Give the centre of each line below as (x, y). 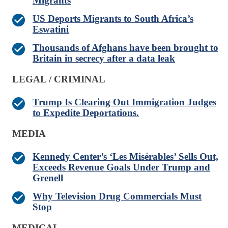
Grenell (48, 178)
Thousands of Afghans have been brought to (125, 48)
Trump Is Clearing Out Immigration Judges (124, 102)
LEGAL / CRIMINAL (59, 79)
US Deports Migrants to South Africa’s (113, 19)
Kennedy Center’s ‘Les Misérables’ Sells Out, (125, 157)
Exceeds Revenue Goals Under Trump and (121, 167)
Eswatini (51, 30)
